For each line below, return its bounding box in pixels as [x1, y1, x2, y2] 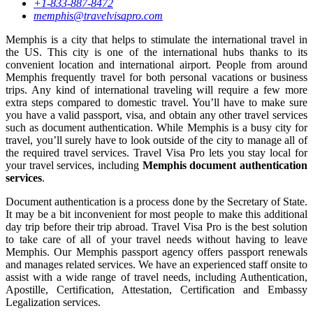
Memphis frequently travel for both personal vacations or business [6, 71, 307, 83]
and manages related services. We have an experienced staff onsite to [6, 258, 307, 270]
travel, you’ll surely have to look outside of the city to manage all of [6, 133, 307, 146]
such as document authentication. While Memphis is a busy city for [6, 121, 307, 133]
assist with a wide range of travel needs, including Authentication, [6, 270, 307, 283]
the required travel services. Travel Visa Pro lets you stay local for [6, 146, 307, 159]
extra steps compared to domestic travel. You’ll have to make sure [6, 96, 307, 108]
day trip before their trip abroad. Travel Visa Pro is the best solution [6, 220, 307, 233]
